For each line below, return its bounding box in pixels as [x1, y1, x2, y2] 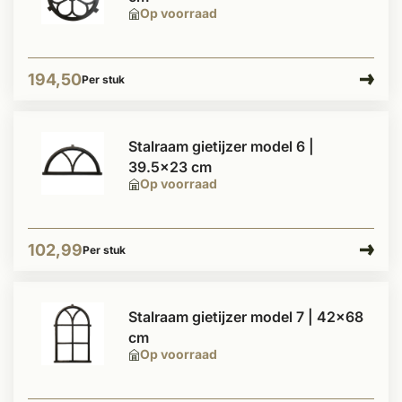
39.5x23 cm [128, 158, 212, 176]
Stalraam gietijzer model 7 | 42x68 [128, 308, 363, 326]
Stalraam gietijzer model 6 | [128, 137, 314, 155]
